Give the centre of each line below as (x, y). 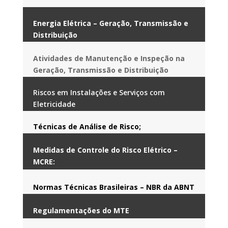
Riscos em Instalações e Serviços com (99, 92)
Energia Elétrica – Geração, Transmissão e (110, 23)
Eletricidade (54, 104)
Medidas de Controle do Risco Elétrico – (105, 150)
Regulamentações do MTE (81, 210)
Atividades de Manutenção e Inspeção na (109, 58)
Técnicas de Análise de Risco (86, 126)
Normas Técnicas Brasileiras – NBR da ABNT (113, 187)
